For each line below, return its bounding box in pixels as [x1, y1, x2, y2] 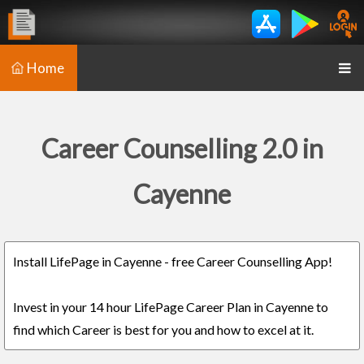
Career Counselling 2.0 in [41, 132, 323, 164]
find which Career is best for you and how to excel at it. [13, 322, 314, 337]
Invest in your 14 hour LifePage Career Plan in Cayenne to [13, 299, 328, 314]
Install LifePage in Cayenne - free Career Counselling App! [13, 253, 332, 269]
